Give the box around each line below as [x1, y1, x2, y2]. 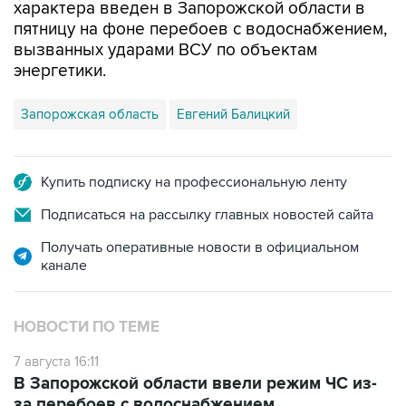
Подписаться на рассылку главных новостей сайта [41, 205, 373, 224]
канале [41, 256, 87, 275]
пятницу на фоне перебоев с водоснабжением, [14, 18, 387, 40]
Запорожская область [21, 105, 159, 122]
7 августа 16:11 [14, 353, 99, 370]
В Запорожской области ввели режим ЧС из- [14, 372, 377, 394]
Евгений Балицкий [177, 105, 290, 122]
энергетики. [14, 60, 106, 82]
